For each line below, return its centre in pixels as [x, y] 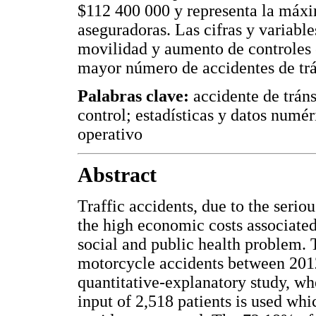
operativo [110, 134]
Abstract [117, 175]
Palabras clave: [133, 96]
